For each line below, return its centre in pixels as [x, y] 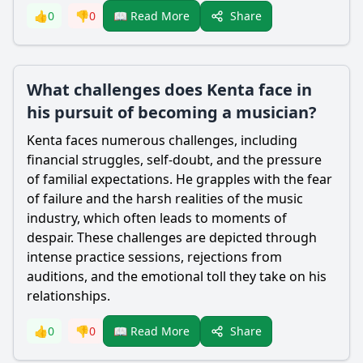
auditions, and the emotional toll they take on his [177, 276]
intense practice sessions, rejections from [154, 257]
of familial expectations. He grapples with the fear [179, 179]
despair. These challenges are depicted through [172, 237]
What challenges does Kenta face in [169, 90]
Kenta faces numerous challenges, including [162, 140]
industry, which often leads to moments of [157, 218]
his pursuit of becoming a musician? [172, 112]
